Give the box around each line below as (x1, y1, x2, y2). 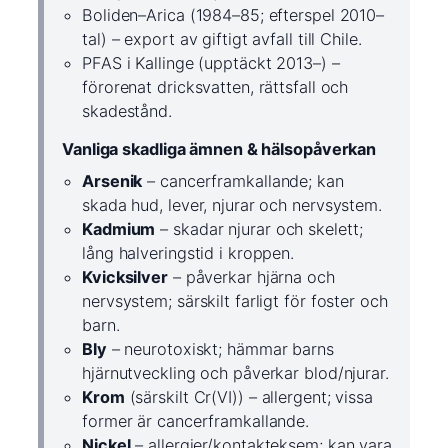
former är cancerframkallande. (82, 411, 310, 432)
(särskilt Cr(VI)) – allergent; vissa (124, 387, 373, 408)
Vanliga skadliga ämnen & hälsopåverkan (62, 139, 377, 160)
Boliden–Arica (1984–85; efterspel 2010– (82, 5, 385, 26)
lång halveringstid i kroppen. (82, 243, 295, 264)
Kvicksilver (82, 267, 168, 288)
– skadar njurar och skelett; (155, 219, 363, 240)
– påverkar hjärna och (167, 267, 335, 288)
